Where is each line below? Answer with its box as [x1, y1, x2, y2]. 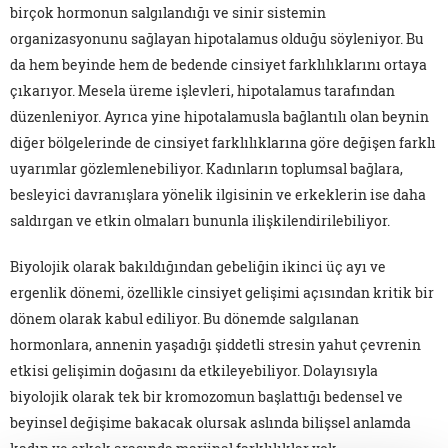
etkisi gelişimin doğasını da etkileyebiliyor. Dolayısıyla [10, 361, 378, 381]
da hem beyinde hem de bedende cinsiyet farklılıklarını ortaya [10, 55, 427, 75]
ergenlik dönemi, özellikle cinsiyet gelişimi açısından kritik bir [10, 283, 434, 303]
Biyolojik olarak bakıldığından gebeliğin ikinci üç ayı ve [10, 257, 386, 277]
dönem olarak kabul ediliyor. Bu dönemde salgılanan [10, 309, 359, 329]
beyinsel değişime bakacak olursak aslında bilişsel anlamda [10, 413, 411, 433]
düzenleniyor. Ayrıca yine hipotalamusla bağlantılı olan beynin [10, 107, 429, 127]
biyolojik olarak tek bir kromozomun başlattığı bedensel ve [10, 387, 403, 407]
